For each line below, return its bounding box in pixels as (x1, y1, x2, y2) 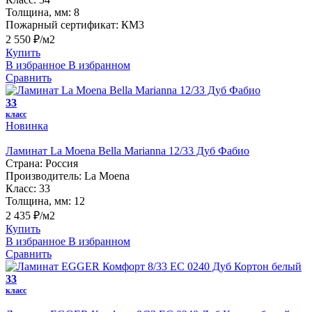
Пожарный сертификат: (6, 18, 118, 31)
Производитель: (6, 169, 81, 182)
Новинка (6, 119, 48, 132)
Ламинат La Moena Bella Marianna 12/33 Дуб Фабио (6, 144, 249, 157)
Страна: (6, 157, 42, 169)
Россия (45, 157, 78, 169)
